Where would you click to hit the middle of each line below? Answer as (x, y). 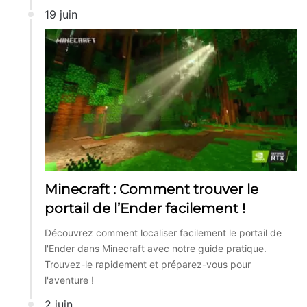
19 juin (61, 14)
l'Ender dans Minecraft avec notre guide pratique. (156, 249)
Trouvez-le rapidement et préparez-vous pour (148, 265)
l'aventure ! (69, 280)
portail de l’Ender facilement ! (145, 209)
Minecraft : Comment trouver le (151, 189)
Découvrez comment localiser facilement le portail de (163, 233)
